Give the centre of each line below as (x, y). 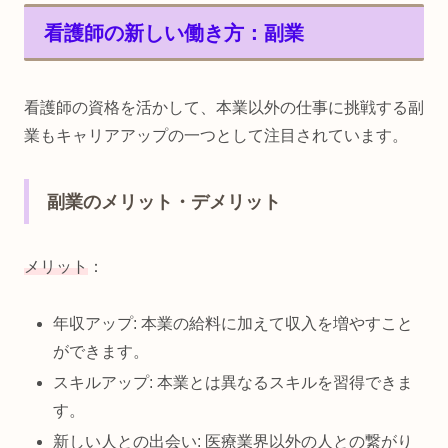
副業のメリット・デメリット (164, 202)
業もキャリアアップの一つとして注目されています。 (216, 135)
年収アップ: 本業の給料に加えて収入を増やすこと (233, 323)
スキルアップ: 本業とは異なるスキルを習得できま (233, 383)
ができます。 (101, 351)
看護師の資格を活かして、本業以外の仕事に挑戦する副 (224, 107)
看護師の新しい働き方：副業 (174, 33)
